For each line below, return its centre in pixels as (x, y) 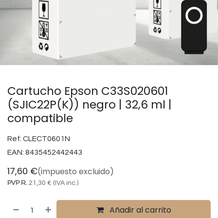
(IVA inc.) (66, 183)
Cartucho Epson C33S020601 (88, 91)
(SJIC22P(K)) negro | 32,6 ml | (90, 104)
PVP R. (17, 183)
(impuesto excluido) (76, 172)
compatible (40, 118)
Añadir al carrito (139, 210)
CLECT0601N (46, 139)
